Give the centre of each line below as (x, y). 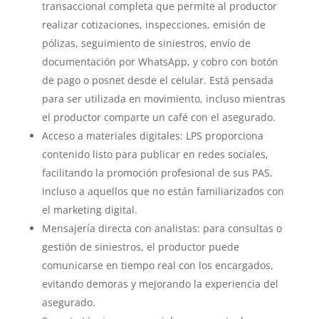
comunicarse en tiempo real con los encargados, (157, 265)
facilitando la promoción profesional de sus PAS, (157, 173)
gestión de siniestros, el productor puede (140, 247)
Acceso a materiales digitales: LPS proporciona (152, 136)
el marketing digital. (89, 210)
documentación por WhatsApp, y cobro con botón (160, 62)
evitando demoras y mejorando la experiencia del (160, 284)
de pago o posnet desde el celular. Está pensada (157, 80)
